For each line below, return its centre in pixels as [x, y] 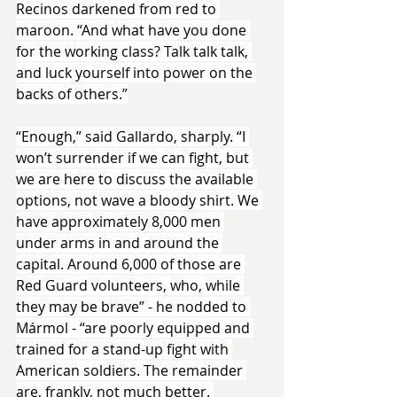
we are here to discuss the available [136, 179]
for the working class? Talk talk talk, [134, 51]
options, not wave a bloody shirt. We [139, 200]
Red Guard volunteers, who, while [130, 285]
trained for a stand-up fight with [124, 349]
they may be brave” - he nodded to [133, 306]
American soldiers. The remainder [131, 370]
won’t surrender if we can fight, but [134, 157]
